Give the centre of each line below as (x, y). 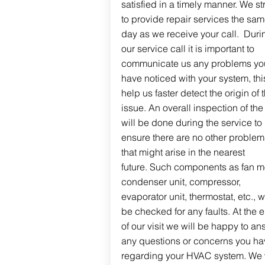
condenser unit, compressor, (181, 182)
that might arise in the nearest (183, 152)
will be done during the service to (191, 122)
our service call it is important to (188, 49)
